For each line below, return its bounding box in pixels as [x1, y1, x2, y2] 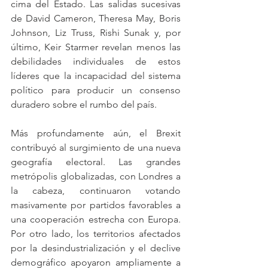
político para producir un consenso [11, 84, 181, 96]
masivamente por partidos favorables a [11, 199, 181, 211]
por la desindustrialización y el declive [11, 242, 181, 254]
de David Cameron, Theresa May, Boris [11, 13, 181, 24]
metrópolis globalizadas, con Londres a [11, 170, 181, 182]
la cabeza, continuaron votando [11, 185, 181, 196]
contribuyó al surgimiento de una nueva [11, 142, 181, 153]
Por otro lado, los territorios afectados [11, 228, 181, 239]
